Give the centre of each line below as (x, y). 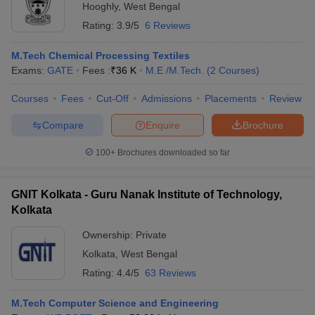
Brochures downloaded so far (173, 153)
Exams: (29, 70)
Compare (63, 125)
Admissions (167, 98)
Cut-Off (112, 98)
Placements (231, 98)
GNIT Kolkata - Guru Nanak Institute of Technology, (147, 194)
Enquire (163, 125)
